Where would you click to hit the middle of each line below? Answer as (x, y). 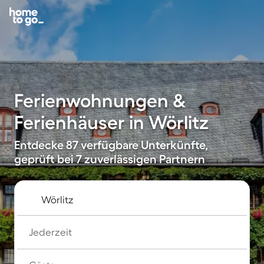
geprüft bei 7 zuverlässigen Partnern (110, 159)
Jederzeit (50, 232)
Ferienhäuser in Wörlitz (111, 122)
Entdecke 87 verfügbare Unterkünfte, (111, 145)
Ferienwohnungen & (100, 100)
